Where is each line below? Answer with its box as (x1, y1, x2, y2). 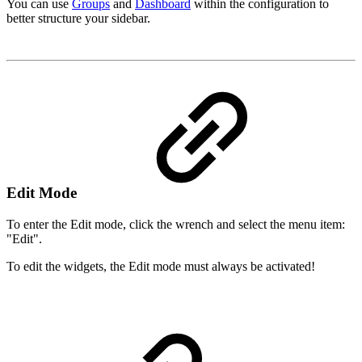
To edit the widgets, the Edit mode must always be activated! (6, 259, 315, 273)
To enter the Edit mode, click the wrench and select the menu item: (6, 217, 345, 231)
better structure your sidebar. (6, 11, 150, 26)
